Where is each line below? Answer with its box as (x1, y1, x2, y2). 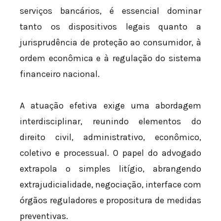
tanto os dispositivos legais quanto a (20, 21, 201, 33)
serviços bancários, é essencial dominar (20, 5, 201, 17)
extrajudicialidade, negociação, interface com (20, 179, 201, 190)
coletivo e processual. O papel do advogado (20, 147, 201, 158)
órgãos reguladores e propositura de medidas (20, 194, 201, 206)
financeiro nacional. (20, 69, 100, 80)
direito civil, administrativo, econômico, (20, 131, 201, 143)
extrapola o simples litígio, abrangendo (20, 163, 201, 174)
